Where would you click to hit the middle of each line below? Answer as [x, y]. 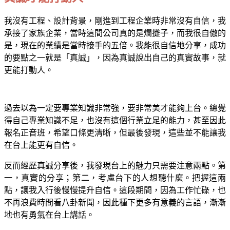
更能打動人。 [29, 70]
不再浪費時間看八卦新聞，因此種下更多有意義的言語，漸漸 [115, 202]
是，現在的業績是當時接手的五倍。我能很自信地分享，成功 [115, 45]
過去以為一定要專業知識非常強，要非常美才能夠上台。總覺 [115, 108]
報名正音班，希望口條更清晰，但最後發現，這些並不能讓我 [115, 132]
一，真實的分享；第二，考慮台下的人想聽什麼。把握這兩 [115, 178]
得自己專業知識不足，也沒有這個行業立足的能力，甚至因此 [115, 120]
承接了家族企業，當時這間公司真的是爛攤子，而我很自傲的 [115, 33]
